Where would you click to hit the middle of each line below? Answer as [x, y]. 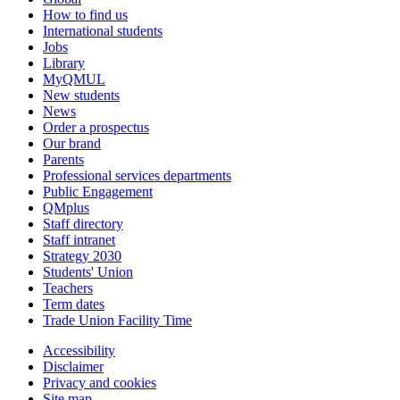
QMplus [66, 207]
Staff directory [83, 223]
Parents [63, 159]
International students [103, 30]
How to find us [85, 14]
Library [64, 62]
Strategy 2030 [82, 255]
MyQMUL [74, 79]
